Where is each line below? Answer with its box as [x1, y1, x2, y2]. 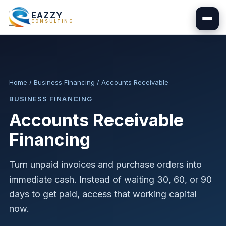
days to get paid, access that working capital [9, 189, 197, 199]
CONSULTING [31, 19, 74, 24]
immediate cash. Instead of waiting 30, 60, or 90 [9, 174, 212, 185]
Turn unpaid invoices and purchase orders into [9, 159, 202, 170]
